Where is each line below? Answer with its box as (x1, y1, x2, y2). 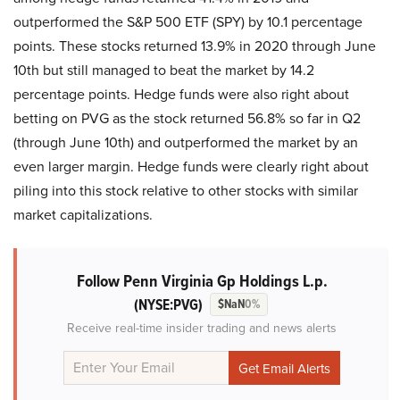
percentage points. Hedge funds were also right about (13, 83, 349, 104)
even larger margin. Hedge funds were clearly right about (13, 155, 369, 177)
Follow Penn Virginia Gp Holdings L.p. (76, 267, 328, 294)
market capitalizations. (13, 204, 153, 225)
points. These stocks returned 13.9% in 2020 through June (13, 35, 376, 56)
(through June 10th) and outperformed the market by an (13, 131, 358, 153)
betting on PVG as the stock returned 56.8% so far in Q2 (13, 107, 361, 129)
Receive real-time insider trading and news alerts (67, 318, 337, 337)
